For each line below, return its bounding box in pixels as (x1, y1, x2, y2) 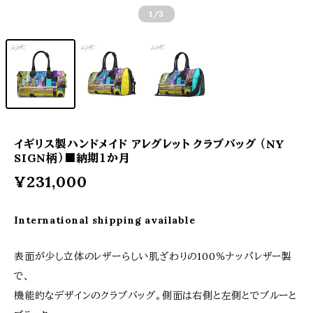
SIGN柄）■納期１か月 (14, 151, 131, 165)
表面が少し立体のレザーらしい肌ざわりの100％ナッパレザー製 (14, 250, 292, 263)
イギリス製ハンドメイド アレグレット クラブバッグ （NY (14, 137, 286, 151)
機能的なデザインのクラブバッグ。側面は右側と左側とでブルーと (14, 289, 297, 302)
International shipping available (14, 214, 196, 226)
